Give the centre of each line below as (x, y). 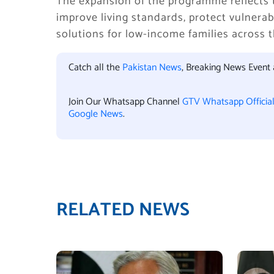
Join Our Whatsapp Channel (125, 102)
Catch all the (95, 68)
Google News (96, 114)
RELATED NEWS (123, 210)
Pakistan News (152, 68)
